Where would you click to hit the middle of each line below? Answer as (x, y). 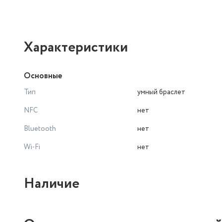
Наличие (52, 184)
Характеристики (76, 48)
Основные (43, 76)
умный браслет (161, 92)
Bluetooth (40, 129)
